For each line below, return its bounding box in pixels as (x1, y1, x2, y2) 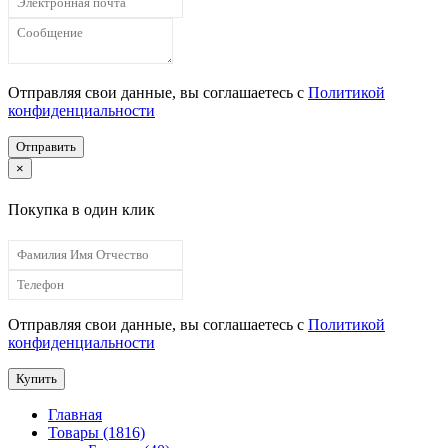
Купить (16, 370, 57, 386)
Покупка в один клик (8, 200, 155, 218)
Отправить (16, 139, 76, 155)
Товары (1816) (48, 423, 145, 441)
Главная (48, 405, 102, 423)
